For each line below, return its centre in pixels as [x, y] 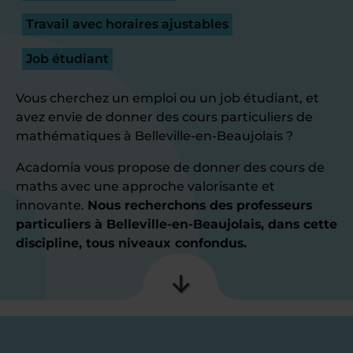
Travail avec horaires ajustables [127, 24]
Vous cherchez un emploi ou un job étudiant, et [167, 98]
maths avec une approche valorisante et [145, 186]
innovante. [52, 205]
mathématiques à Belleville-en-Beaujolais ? [154, 136]
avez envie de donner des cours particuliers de [164, 117]
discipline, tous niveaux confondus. [131, 243]
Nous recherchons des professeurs [200, 205]
